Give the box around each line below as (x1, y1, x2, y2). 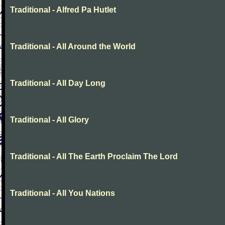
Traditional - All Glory (10, 116, 89, 124)
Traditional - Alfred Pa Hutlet (10, 6, 116, 14)
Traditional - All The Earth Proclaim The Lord (10, 152, 178, 161)
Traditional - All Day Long (10, 79, 105, 87)
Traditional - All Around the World (10, 42, 136, 51)
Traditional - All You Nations (10, 189, 115, 197)
